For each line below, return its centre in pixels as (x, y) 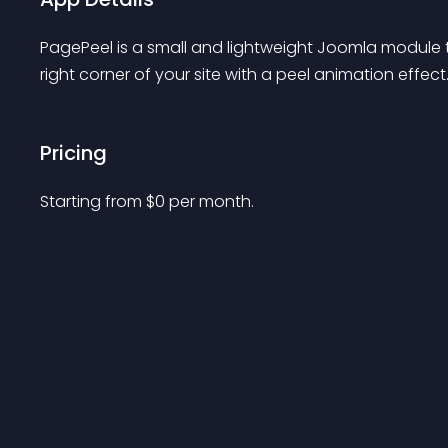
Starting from (93, 201)
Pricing (73, 153)
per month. (211, 201)
